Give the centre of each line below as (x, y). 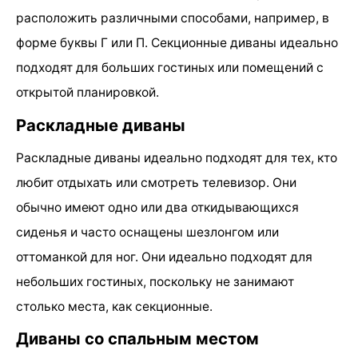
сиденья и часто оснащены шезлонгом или (147, 232)
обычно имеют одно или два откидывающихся (157, 207)
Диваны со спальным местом (137, 338)
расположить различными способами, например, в (173, 18)
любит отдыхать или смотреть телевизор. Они (156, 182)
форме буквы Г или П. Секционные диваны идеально (177, 43)
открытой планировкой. (88, 93)
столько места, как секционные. (114, 306)
